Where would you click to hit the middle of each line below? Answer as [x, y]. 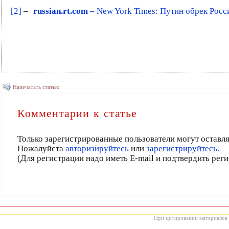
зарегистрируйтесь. [183, 148]
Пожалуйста [41, 148]
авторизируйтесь [97, 148]
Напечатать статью [36, 87]
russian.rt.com [61, 11]
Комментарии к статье [77, 113]
